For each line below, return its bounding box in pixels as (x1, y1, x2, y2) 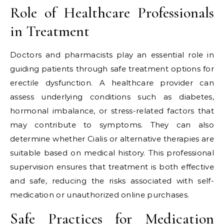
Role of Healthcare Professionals (10, 3, 214, 22)
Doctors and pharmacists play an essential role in (10, 50, 214, 59)
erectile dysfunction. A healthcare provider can (10, 78, 214, 87)
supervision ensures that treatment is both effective (10, 162, 214, 171)
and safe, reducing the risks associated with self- (10, 176, 214, 185)
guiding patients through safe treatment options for (10, 64, 214, 73)
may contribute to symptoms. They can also (10, 120, 214, 129)
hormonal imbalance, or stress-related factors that (10, 106, 214, 115)
